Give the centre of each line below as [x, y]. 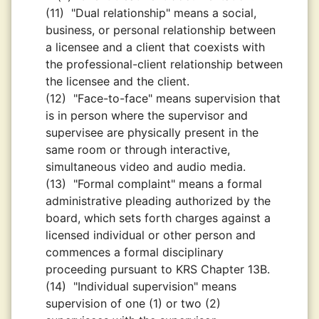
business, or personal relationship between [161, 30]
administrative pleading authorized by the [158, 201]
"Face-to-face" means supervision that [177, 98]
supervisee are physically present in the [152, 132]
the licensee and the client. [117, 81]
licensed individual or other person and [151, 235]
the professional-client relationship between [164, 64]
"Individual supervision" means [155, 286]
